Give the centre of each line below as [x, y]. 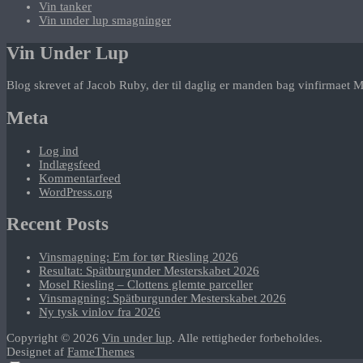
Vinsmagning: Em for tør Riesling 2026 [139, 257]
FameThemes [101, 352]
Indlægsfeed [70, 164]
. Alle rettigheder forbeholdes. [247, 338]
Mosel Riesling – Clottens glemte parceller [146, 285]
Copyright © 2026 [54, 338]
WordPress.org [76, 192]
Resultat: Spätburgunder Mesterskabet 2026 [149, 271]
